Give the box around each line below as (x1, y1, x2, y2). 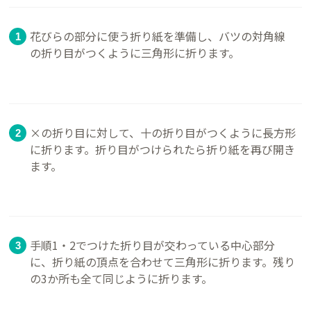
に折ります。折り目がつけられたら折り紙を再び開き (30, 140, 296, 158)
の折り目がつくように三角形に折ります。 (30, 44, 240, 61)
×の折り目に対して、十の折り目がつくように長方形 (30, 124, 296, 141)
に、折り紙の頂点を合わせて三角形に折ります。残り (30, 253, 296, 271)
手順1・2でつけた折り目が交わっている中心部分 (30, 237, 276, 254)
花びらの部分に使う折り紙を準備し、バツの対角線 (30, 27, 286, 44)
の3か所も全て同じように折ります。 (30, 270, 213, 287)
